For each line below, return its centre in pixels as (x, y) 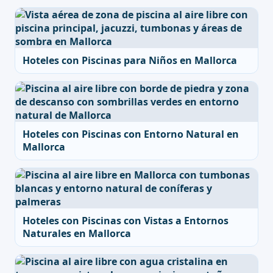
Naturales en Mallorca (77, 233)
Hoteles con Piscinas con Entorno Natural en (131, 134)
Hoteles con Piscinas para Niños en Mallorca (130, 60)
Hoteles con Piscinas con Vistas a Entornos (126, 221)
